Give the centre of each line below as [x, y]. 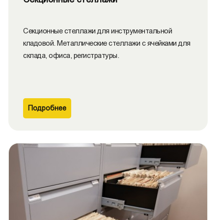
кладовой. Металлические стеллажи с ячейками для [107, 43]
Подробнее [47, 108]
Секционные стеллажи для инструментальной [97, 31]
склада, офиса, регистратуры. [71, 55]
